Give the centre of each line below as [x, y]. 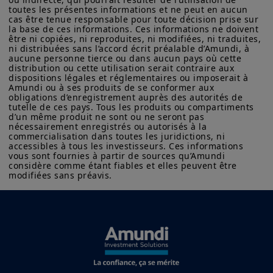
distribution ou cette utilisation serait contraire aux [123, 68]
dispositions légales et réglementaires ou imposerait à [130, 78]
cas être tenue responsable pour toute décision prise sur [135, 19]
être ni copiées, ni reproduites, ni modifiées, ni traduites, [136, 39]
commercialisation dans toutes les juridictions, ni [118, 136]
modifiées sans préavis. [60, 175]
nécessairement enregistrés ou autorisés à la [109, 127]
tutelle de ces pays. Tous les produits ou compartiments [133, 107]
